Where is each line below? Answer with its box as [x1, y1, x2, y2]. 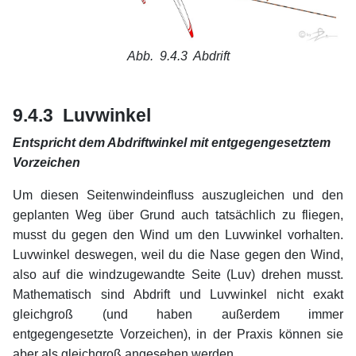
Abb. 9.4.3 [126, 48, 188, 63]
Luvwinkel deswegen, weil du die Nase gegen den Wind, [13, 247, 343, 261]
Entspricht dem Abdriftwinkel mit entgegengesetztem [13, 135, 331, 149]
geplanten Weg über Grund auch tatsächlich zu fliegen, [13, 207, 343, 222]
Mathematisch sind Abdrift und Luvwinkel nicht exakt [13, 287, 343, 301]
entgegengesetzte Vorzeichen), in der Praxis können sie [13, 327, 343, 341]
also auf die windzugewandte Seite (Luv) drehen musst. [13, 267, 343, 281]
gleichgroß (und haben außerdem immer [13, 307, 343, 321]
